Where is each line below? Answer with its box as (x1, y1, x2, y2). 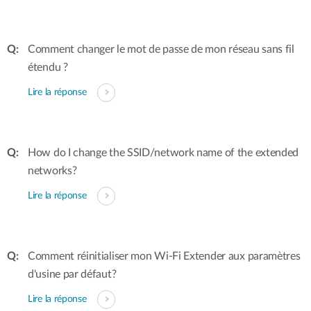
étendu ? (28, 62, 68, 73)
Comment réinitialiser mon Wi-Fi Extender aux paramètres (28, 251, 301, 262)
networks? (28, 165, 77, 176)
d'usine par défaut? (28, 269, 117, 280)
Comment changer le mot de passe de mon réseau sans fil (28, 44, 294, 55)
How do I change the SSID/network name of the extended (28, 147, 299, 158)
